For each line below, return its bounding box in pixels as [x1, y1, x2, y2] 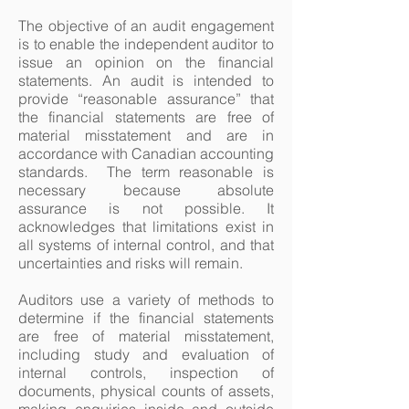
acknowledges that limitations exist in [18, 217, 274, 236]
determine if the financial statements [18, 309, 274, 327]
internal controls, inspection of [18, 363, 274, 382]
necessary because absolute [18, 181, 274, 199]
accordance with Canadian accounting [18, 144, 274, 163]
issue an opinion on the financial [18, 53, 274, 71]
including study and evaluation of [18, 345, 274, 363]
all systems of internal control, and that [18, 236, 274, 254]
